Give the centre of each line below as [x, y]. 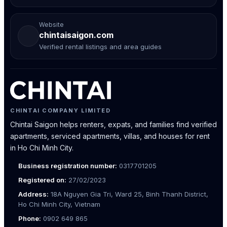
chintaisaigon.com [76, 35]
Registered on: [42, 180]
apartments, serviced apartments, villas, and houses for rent [110, 136]
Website [51, 24]
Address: [33, 194]
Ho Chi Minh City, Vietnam [59, 204]
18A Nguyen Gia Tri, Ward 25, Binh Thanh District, [128, 194]
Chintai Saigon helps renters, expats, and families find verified [113, 124]
